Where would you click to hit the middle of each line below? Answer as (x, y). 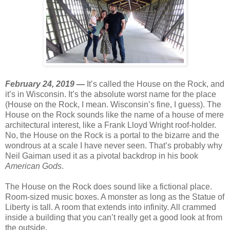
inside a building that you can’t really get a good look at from (114, 217)
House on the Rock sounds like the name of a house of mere (114, 114)
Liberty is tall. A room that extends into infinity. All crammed (111, 207)
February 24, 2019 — (46, 84)
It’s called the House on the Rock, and (156, 84)
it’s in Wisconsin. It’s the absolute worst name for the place (111, 94)
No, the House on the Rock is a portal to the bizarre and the (112, 135)
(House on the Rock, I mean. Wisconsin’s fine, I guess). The (113, 104)
